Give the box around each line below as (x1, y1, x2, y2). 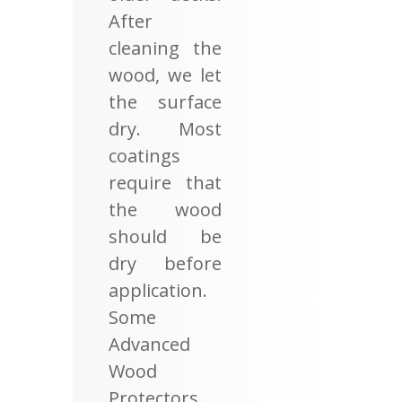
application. (108, 277, 207, 302)
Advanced (108, 331, 190, 356)
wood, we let (108, 62, 223, 87)
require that (108, 170, 223, 195)
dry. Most (108, 116, 223, 141)
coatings (108, 143, 180, 168)
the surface (108, 89, 223, 114)
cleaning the (108, 35, 223, 60)
